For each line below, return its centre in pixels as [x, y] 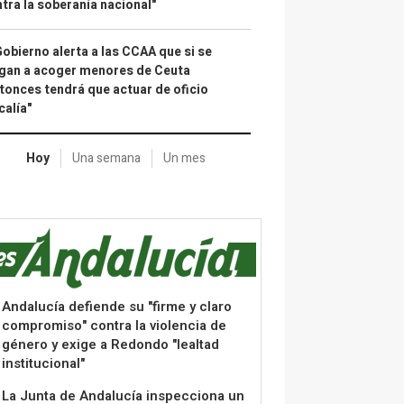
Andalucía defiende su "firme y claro [117, 306]
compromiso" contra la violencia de [114, 325]
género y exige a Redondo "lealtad [110, 344]
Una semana [106, 158]
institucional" [43, 363]
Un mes [184, 158]
